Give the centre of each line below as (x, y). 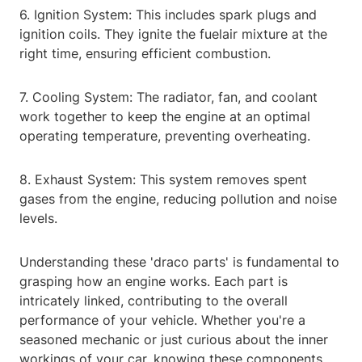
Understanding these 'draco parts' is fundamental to (179, 262)
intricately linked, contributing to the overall (154, 301)
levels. (38, 219)
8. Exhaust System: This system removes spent (163, 180)
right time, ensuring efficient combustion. (145, 54)
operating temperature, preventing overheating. (165, 136)
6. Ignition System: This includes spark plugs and (168, 15)
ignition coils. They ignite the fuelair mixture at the (173, 34)
